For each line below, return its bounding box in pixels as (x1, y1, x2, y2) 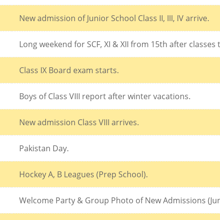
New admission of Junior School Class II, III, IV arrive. (19, 12, 209, 24)
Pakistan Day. (19, 142, 69, 154)
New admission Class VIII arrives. (19, 116, 139, 128)
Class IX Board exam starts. (19, 64, 119, 76)
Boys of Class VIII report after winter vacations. (19, 90, 191, 102)
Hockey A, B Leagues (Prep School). (19, 168, 148, 180)
